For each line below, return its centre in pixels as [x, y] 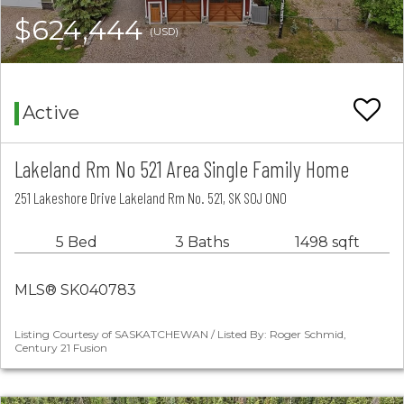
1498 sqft [327, 243]
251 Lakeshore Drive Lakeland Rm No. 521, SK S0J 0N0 [151, 198]
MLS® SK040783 [75, 290]
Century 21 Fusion [61, 348]
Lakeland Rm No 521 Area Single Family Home [182, 169]
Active [51, 113]
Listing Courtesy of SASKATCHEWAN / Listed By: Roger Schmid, [180, 335]
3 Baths [202, 243]
